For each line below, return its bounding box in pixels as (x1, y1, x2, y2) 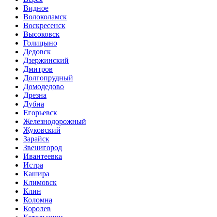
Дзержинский (23, 56, 69, 65)
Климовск (23, 178, 57, 187)
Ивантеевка (23, 152, 62, 161)
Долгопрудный (23, 74, 73, 82)
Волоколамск (23, 13, 67, 21)
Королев (23, 204, 51, 213)
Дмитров (23, 65, 53, 74)
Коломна (23, 196, 52, 204)
